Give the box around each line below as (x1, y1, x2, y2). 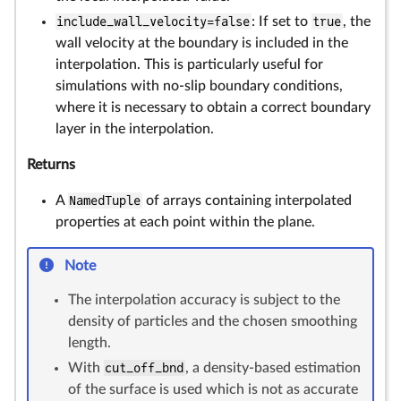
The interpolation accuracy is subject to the (68, 293, 340, 307)
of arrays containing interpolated (141, 193, 352, 208)
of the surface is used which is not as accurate (68, 382, 358, 397)
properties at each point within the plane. (55, 215, 315, 229)
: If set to (251, 14, 311, 29)
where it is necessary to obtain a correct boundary (55, 100, 371, 115)
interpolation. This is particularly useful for (55, 57, 323, 72)
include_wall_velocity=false (56, 14, 251, 29)
